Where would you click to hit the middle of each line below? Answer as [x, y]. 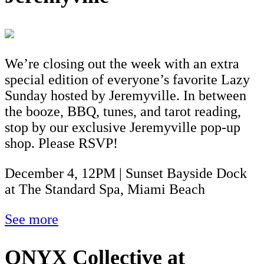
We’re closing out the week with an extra [122, 63]
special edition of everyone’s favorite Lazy [127, 79]
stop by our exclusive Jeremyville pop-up [123, 127]
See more [32, 219]
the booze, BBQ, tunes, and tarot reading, [123, 111]
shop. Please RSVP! [61, 143]
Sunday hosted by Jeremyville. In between [126, 95]
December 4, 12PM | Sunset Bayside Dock [126, 173]
